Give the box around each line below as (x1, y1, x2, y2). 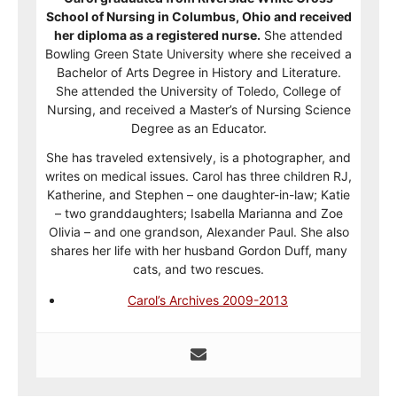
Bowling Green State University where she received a (45, 46, 352, 61)
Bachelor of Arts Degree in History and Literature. (56, 65, 341, 80)
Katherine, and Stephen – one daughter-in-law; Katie (47, 187, 350, 202)
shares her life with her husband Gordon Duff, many (50, 243, 347, 258)
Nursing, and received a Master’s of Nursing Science (46, 102, 351, 117)
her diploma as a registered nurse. (54, 27, 261, 43)
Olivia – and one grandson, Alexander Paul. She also (48, 224, 349, 239)
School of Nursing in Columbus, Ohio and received (45, 9, 352, 24)
